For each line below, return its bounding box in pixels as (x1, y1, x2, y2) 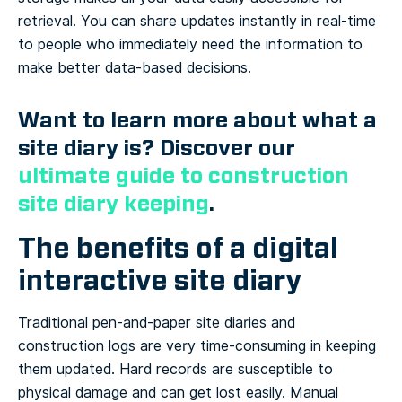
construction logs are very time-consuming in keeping (18, 336, 376, 357)
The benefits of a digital (18, 230, 338, 267)
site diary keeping (18, 189, 209, 219)
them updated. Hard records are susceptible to (18, 359, 333, 380)
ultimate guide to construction (18, 162, 349, 191)
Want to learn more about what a (18, 106, 377, 135)
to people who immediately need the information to (18, 34, 363, 56)
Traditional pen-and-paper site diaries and (18, 312, 295, 334)
